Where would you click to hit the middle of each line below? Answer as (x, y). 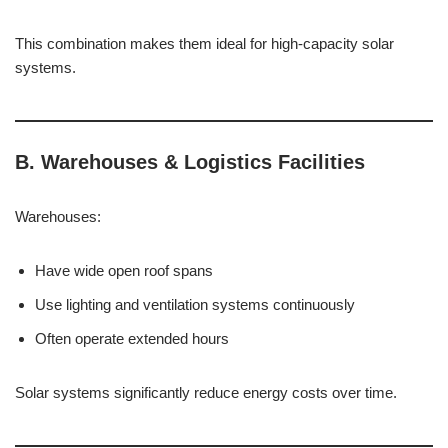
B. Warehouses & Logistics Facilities (190, 162)
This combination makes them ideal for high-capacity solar (204, 43)
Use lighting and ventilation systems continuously (195, 304)
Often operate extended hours (132, 338)
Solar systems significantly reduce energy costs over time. (206, 392)
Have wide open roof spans (124, 270)
